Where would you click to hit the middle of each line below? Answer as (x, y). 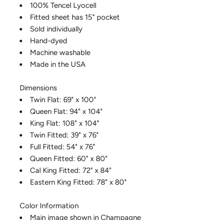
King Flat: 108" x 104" (65, 124)
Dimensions (38, 88)
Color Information (49, 206)
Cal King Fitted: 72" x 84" (71, 171)
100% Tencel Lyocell (63, 6)
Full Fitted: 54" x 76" (63, 147)
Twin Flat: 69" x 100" (63, 100)
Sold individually (56, 29)
